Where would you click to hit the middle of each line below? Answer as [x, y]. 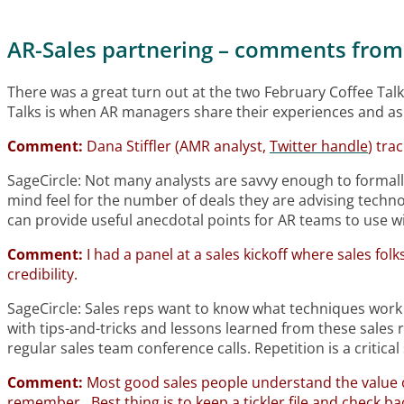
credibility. [42, 274]
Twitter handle [319, 146]
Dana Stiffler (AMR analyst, [176, 146]
